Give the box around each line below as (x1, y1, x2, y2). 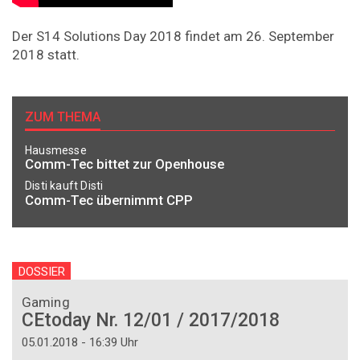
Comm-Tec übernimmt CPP (25, 191, 193, 208)
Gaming (22, 293, 70, 310)
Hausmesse (25, 143, 87, 157)
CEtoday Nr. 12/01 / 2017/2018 (22, 309, 280, 331)
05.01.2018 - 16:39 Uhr (22, 334, 138, 350)
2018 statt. (12, 47, 80, 63)
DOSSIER (18, 264, 65, 279)
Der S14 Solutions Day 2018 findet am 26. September (12, 28, 334, 45)
